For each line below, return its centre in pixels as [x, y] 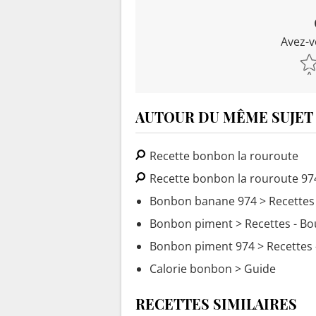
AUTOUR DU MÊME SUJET [224, 116]
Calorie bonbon [191, 268]
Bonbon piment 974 [202, 246]
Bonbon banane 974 [203, 201]
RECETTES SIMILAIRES [216, 303]
